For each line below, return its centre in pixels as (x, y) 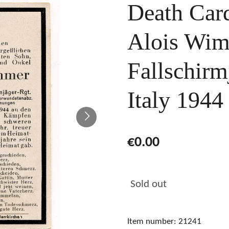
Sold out (148, 185)
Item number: (152, 222)
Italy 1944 (175, 100)
